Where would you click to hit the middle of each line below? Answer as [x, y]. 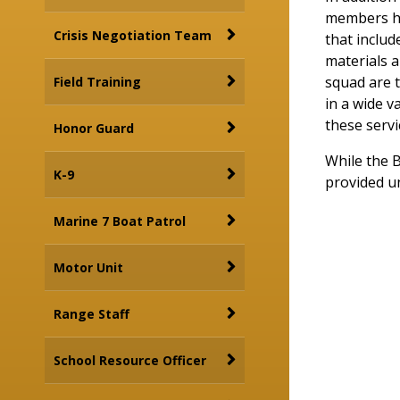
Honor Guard [94, 128]
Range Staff [92, 314]
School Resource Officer [130, 360]
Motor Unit [88, 267]
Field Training [97, 82]
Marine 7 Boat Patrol [120, 221]
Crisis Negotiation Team [133, 35]
